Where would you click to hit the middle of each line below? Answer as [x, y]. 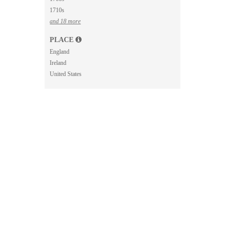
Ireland [58, 63]
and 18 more [65, 21]
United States [66, 74]
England [60, 52]
